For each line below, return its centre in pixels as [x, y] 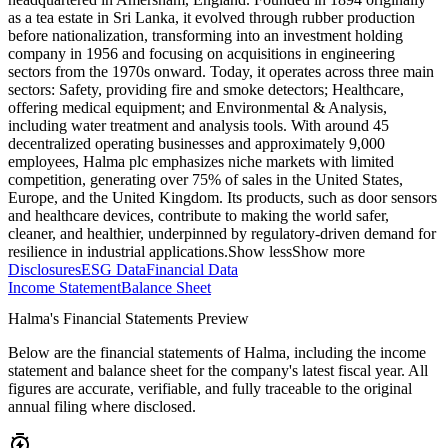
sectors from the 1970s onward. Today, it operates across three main [221, 72]
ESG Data [113, 270]
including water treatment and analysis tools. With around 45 [198, 126]
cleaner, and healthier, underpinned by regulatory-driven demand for [222, 234]
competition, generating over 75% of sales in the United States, [205, 180]
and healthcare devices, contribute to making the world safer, [198, 216]
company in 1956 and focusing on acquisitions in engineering [201, 54]
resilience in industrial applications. [118, 252]
